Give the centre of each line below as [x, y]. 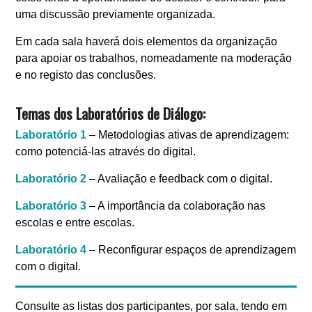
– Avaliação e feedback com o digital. [180, 179]
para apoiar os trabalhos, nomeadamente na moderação [154, 58]
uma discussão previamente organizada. [116, 15]
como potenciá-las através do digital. [106, 152]
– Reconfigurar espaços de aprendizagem [192, 250]
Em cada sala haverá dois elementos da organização [147, 42]
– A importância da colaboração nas [176, 206]
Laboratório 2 [51, 179]
